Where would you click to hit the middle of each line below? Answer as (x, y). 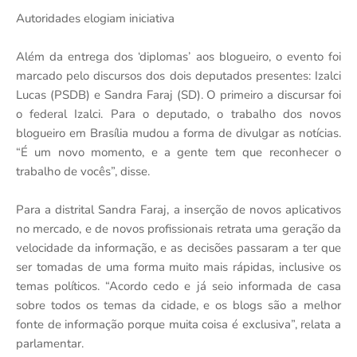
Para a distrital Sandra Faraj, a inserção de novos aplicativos (178, 210)
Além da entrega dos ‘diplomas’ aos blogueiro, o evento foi (178, 57)
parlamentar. (50, 344)
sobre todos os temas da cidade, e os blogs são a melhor (178, 306)
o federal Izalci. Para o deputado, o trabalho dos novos (178, 114)
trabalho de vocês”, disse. (83, 172)
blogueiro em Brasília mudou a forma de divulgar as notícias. (178, 133)
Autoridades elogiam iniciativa (95, 19)
